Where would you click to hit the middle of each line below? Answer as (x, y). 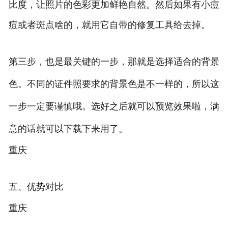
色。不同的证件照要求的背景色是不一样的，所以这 (114, 84)
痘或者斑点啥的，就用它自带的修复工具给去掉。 (109, 25)
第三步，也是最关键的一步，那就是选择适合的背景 (114, 62)
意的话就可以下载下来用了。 (68, 129)
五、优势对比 (36, 187)
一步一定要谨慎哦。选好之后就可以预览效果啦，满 (114, 107)
